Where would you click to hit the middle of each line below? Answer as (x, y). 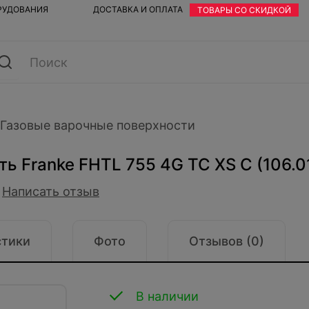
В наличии (167, 296)
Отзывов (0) (227, 241)
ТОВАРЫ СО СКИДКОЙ (245, 10)
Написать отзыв (51, 191)
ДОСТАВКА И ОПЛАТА (138, 9)
